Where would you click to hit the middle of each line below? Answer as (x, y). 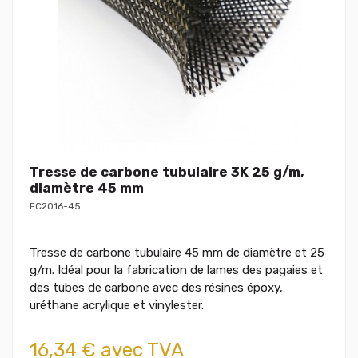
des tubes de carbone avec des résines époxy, (156, 287)
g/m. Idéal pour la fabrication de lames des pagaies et (176, 270)
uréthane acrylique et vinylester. (117, 305)
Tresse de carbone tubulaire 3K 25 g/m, (167, 171)
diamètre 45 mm (87, 187)
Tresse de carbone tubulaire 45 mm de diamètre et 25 (177, 252)
